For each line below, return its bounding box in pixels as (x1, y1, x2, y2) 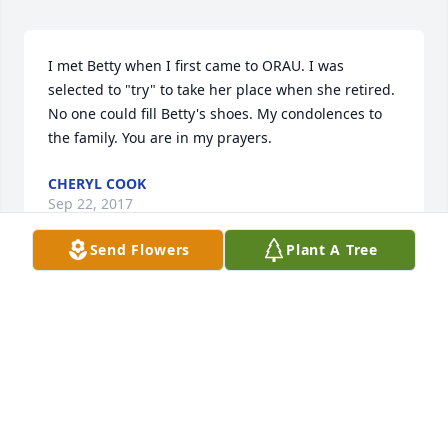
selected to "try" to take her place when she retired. (48, 80, 395, 100)
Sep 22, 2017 (48, 194, 133, 214)
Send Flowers (89, 240, 191, 259)
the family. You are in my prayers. (48, 128, 272, 148)
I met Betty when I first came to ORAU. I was (48, 56, 344, 76)
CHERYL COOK (48, 174, 146, 194)
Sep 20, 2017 (48, 384, 133, 404)
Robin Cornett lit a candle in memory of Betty (48, 294, 350, 314)
